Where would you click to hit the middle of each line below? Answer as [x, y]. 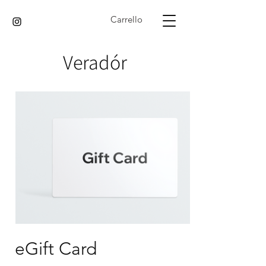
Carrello [127, 20]
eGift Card [56, 249]
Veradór [95, 62]
